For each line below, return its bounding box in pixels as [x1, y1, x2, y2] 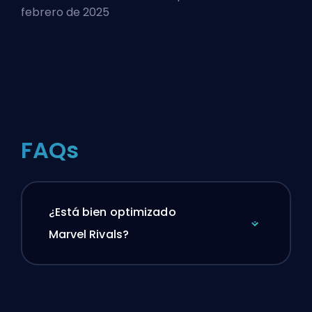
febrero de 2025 [21, 3, 109, 20]
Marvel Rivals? [48, 226, 129, 243]
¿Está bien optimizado [48, 204, 176, 221]
